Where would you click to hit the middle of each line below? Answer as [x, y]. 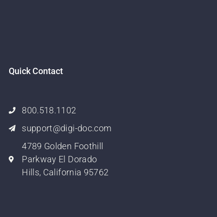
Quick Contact [36, 71]
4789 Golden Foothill [63, 146]
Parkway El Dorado [60, 159]
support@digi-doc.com [67, 128]
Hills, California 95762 [65, 172]
